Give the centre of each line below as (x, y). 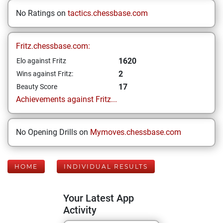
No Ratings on (42, 13)
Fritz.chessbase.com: (53, 46)
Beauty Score (37, 87)
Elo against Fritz (41, 61)
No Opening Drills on (53, 132)
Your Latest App (99, 198)
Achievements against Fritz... (66, 99)
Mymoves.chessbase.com (136, 132)
